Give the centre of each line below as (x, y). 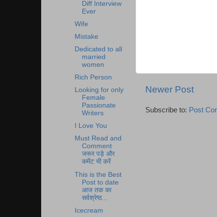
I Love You (91, 126)
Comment (97, 146)
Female (93, 98)
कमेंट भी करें (96, 162)
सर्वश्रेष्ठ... (94, 198)
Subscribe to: (167, 110)
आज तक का (96, 190)
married (93, 57)
